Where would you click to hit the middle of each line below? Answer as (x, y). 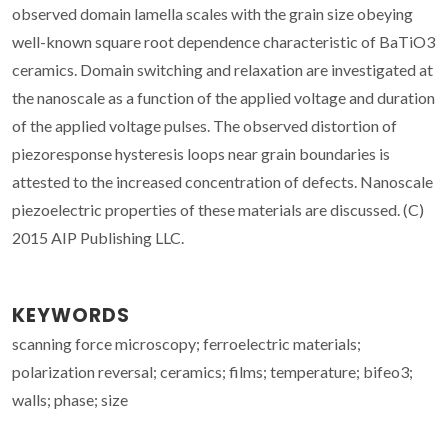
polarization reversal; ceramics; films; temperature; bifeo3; (212, 371)
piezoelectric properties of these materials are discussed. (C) (218, 209)
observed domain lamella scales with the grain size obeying (212, 13)
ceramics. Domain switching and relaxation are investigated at (222, 69)
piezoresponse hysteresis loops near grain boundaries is (201, 153)
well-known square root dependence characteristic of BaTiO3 (223, 41)
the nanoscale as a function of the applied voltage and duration (223, 97)
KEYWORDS (71, 315)
